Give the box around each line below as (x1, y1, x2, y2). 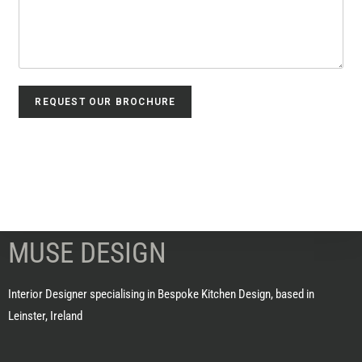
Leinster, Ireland (8, 309, 82, 323)
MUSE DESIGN (8, 237, 166, 270)
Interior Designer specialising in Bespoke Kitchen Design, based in (8, 287, 314, 301)
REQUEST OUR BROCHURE (35, 96, 176, 107)
